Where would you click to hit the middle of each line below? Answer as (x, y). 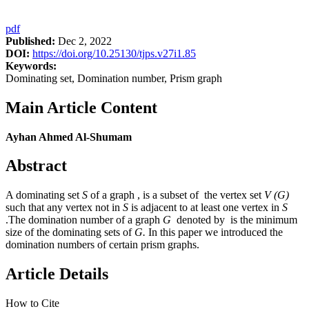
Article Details (57, 274)
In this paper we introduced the (214, 232)
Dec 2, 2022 (83, 41)
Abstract (36, 166)
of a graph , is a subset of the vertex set (176, 195)
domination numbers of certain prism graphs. (102, 245)
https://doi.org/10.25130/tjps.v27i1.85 (114, 53)
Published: (30, 41)
